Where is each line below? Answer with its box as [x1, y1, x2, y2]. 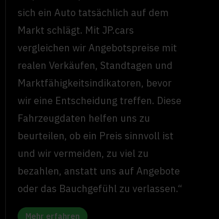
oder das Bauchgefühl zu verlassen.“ [18, 182, 183, 196]
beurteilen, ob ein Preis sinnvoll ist [18, 129, 174, 143]
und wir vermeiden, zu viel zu [18, 147, 149, 160]
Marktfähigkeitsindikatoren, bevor [18, 76, 172, 90]
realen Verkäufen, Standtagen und [18, 59, 173, 72]
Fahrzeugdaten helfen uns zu [18, 111, 151, 125]
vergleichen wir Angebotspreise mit [18, 41, 177, 55]
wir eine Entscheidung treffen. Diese [18, 94, 182, 108]
